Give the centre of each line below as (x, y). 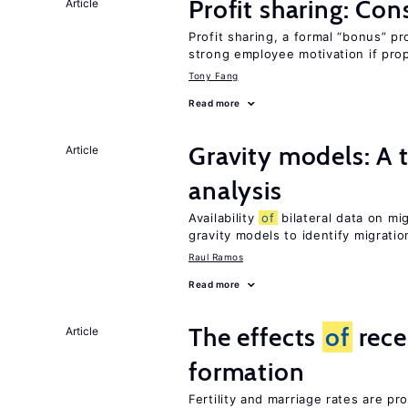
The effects (256, 337)
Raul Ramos (216, 257)
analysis (235, 190)
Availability (224, 218)
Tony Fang (214, 76)
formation (247, 372)
